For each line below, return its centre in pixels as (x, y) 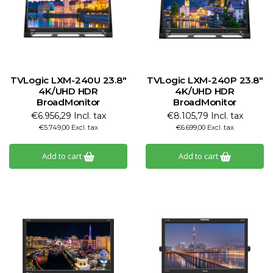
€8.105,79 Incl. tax (205, 116)
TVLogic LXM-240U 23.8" (68, 80)
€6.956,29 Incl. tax (68, 116)
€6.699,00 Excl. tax (205, 127)
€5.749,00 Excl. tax (68, 127)
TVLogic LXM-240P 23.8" (205, 80)
